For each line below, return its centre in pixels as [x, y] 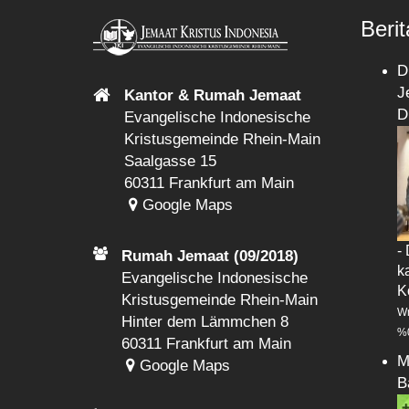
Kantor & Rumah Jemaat [213, 95]
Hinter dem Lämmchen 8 [205, 321]
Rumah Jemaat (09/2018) [210, 256]
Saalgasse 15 [170, 161]
